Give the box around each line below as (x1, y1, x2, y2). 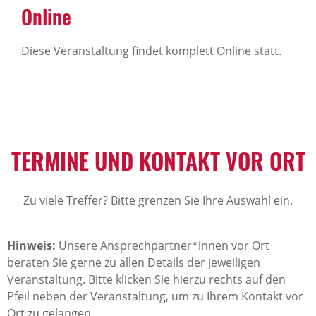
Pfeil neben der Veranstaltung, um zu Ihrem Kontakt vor (7, 288, 303, 304)
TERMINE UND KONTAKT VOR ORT (11, 144, 305, 177)
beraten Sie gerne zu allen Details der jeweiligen (7, 255, 260, 270)
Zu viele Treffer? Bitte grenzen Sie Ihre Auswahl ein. (23, 193, 293, 208)
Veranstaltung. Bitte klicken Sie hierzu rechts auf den (7, 272, 286, 287)
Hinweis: (7, 238, 56, 253)
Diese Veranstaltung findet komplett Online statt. (21, 43, 281, 59)
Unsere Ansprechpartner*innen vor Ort (56, 238, 269, 253)
